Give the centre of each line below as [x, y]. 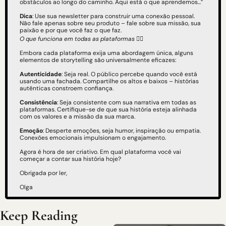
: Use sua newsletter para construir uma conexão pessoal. [114, 16]
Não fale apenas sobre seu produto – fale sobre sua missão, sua [110, 23]
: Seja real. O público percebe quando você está [129, 74]
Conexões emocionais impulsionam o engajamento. [93, 138]
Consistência [38, 103]
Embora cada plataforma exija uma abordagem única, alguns [106, 53]
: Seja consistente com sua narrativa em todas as [127, 103]
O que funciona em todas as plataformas [77, 39]
